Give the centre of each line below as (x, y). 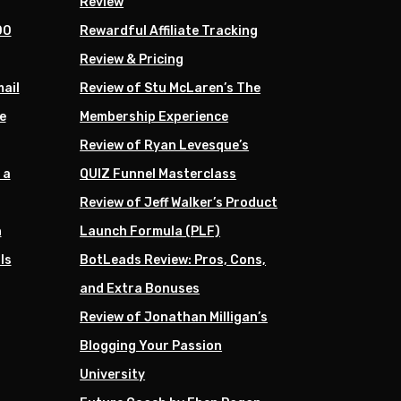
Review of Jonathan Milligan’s (174, 317)
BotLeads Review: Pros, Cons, (173, 260)
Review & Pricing (132, 59)
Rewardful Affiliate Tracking (169, 30)
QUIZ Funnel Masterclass (158, 174)
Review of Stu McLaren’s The (171, 88)
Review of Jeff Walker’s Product (179, 202)
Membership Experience (154, 116)
